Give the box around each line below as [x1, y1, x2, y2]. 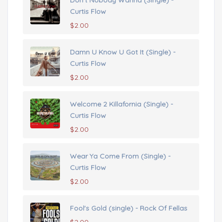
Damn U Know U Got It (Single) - [70, 48, 175, 57]
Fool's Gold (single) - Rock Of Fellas [70, 204, 187, 213]
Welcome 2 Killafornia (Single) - [70, 100, 173, 109]
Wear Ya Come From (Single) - [70, 152, 170, 161]
